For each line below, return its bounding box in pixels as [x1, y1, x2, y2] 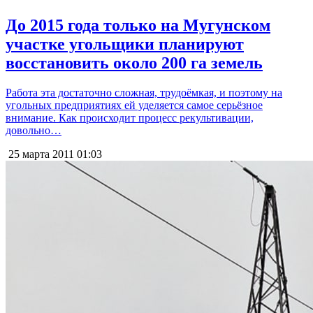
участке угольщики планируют [6, 35, 244, 54]
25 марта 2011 [6, 148, 74, 161]
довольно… [6, 124, 61, 137]
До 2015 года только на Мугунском [6, 16, 270, 35]
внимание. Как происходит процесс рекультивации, [6, 112, 254, 124]
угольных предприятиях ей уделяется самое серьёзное [6, 99, 263, 112]
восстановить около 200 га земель [6, 54, 263, 73]
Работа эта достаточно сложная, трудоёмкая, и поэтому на [6, 87, 282, 99]
